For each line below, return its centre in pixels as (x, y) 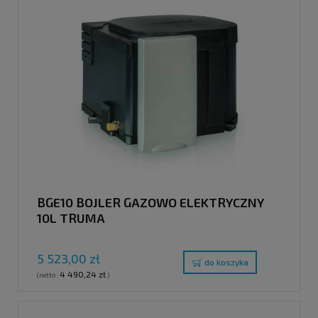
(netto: (48, 275)
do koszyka (226, 262)
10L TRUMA (71, 218)
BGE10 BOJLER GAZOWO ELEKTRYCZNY (150, 202)
